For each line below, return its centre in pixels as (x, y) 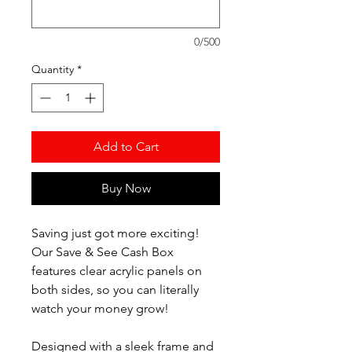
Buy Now (126, 188)
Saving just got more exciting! (115, 233)
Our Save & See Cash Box (103, 252)
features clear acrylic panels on (117, 271)
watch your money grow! (100, 308)
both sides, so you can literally (115, 290)
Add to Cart (126, 147)
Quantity (53, 69)
